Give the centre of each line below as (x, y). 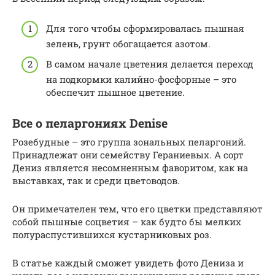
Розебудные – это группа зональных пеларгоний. (129, 142)
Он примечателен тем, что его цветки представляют (137, 209)
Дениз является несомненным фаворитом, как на (130, 168)
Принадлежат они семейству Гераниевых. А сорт (128, 155)
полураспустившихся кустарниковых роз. (112, 235)
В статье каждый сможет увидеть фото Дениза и (128, 263)
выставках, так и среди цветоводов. (96, 181)
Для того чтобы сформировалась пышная (145, 28)
